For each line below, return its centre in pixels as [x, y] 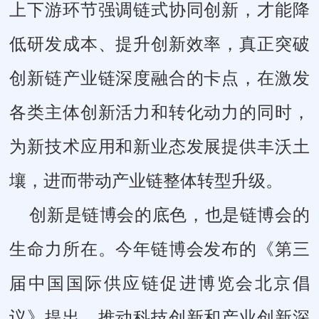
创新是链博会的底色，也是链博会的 [169, 215]
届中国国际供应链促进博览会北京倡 [159, 283]
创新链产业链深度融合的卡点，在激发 [159, 78]
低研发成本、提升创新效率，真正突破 [159, 44]
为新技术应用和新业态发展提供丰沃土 [159, 146]
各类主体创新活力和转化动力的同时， [159, 112]
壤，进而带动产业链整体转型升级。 [146, 181]
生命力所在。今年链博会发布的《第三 [159, 249]
